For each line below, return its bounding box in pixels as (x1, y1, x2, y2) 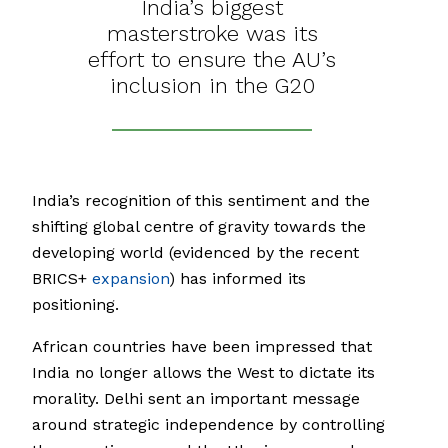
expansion (92, 269, 169, 289)
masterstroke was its (106, 21, 318, 47)
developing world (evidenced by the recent (32, 243, 359, 263)
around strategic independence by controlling (32, 415, 385, 435)
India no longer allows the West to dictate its (32, 363, 375, 383)
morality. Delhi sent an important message (32, 389, 360, 409)
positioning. (32, 295, 119, 315)
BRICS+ (32, 269, 92, 289)
